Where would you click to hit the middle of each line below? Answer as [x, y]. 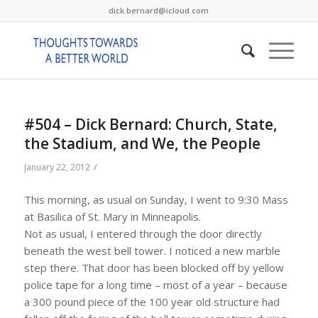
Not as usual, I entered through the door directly [143, 233]
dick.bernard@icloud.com [159, 10]
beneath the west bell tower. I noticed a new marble [152, 250]
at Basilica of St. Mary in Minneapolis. [112, 216]
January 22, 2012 [57, 167]
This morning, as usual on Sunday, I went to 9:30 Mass [156, 199]
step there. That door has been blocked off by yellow [154, 267]
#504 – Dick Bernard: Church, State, [150, 124]
